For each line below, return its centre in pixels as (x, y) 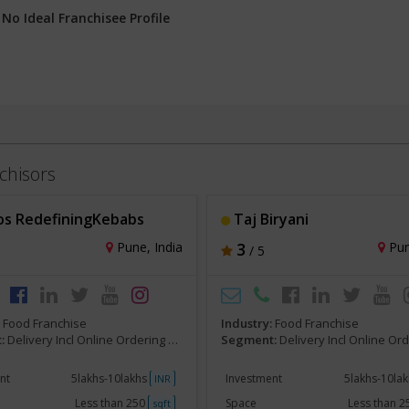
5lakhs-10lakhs (111, 378)
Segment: (251, 340)
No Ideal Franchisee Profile (86, 18)
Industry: (248, 323)
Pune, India (147, 247)
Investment (254, 378)
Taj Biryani (270, 219)
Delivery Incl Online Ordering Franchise (87, 340)
